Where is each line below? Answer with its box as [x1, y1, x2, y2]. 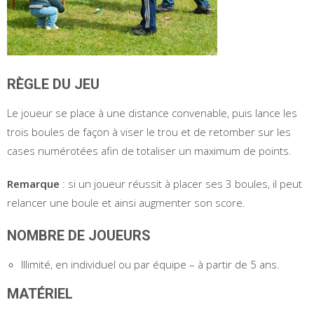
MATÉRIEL [7, 285, 76, 302]
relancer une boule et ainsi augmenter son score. [7, 195, 245, 210]
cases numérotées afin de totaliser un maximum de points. [7, 143, 292, 158]
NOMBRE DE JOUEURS [7, 226, 154, 244]
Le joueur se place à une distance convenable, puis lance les [7, 105, 297, 120]
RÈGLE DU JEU [7, 75, 103, 93]
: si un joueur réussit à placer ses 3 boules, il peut [60, 176, 302, 191]
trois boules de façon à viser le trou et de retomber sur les [7, 124, 291, 139]
